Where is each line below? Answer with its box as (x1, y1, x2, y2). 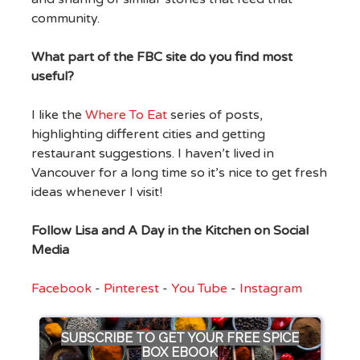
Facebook (31, 280, 92, 297)
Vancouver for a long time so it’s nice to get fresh (31, 165, 327, 182)
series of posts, (166, 107, 263, 124)
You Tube (170, 280, 227, 297)
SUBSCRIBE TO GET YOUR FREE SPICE (60, 330, 299, 346)
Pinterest (103, 280, 159, 297)
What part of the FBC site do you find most (31, 49, 292, 66)
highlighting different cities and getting (31, 126, 265, 143)
